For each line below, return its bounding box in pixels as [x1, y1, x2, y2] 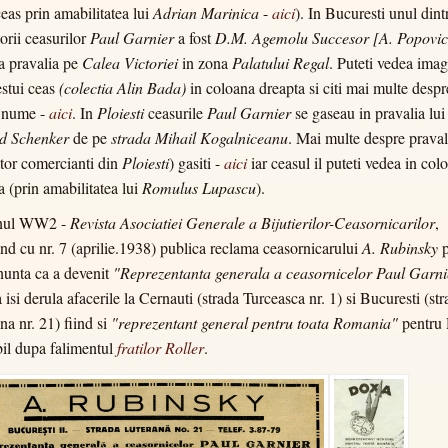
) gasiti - [169, 152, 224, 173]
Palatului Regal [228, 52, 329, 73]
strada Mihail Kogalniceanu [111, 127, 288, 148]
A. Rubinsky [362, 237, 438, 258]
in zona [182, 52, 228, 73]
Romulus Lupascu [142, 177, 256, 198]
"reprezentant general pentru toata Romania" [111, 312, 398, 333]
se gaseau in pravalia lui [291, 102, 445, 123]
